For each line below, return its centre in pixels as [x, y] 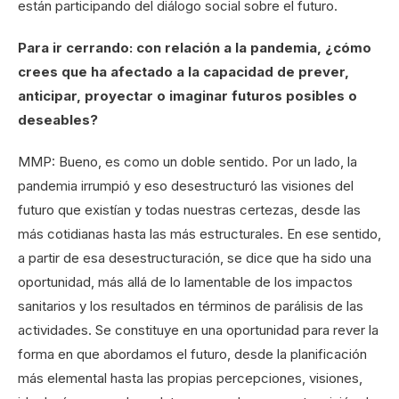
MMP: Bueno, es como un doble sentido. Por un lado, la [187, 162]
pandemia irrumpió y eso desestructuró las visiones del [186, 186]
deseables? [58, 120]
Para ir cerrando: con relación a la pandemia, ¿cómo [195, 48]
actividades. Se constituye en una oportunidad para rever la [198, 330]
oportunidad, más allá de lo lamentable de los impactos [185, 282]
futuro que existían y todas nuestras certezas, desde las [189, 210]
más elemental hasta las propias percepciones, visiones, [190, 379]
